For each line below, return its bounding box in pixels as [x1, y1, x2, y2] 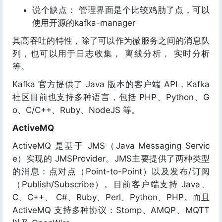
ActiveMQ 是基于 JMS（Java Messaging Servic [12, 141, 210, 151]
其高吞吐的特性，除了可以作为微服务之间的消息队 [12, 36, 210, 46]
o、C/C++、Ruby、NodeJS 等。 [12, 105, 140, 115]
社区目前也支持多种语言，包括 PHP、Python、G [12, 92, 210, 102]
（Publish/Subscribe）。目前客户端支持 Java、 [12, 179, 210, 189]
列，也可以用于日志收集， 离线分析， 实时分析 [12, 49, 210, 58]
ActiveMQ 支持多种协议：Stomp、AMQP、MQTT [12, 205, 210, 215]
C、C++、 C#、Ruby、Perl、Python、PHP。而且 [12, 192, 210, 202]
